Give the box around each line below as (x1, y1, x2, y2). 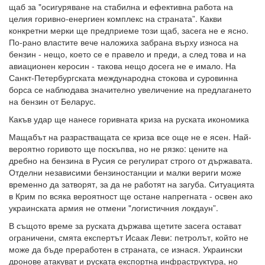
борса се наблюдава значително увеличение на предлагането (9, 83, 251, 96)
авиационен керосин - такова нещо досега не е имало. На (9, 60, 236, 72)
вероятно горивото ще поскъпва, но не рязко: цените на (9, 143, 228, 155)
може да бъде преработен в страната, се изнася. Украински (9, 243, 243, 256)
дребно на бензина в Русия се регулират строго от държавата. (9, 154, 253, 167)
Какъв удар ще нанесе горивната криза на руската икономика (9, 113, 249, 125)
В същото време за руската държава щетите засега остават (9, 219, 241, 232)
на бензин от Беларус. (9, 95, 96, 108)
